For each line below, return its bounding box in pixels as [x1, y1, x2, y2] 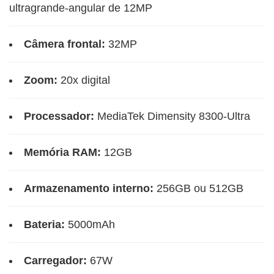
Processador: [24, 110, 94, 123]
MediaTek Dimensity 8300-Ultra [94, 110, 250, 123]
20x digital [57, 74, 110, 87]
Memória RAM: [24, 146, 101, 159]
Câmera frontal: [24, 38, 105, 51]
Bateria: [24, 218, 65, 231]
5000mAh [65, 218, 115, 231]
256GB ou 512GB [154, 182, 243, 195]
